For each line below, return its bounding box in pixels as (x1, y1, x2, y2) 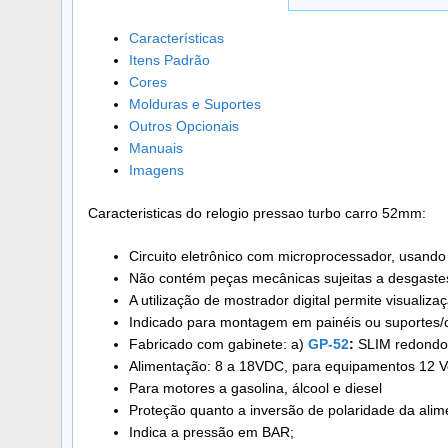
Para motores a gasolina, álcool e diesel (128, 380, 382, 397)
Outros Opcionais (128, 118, 239, 135)
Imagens (128, 162, 184, 179)
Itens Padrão (128, 52, 210, 69)
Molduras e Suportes (128, 96, 261, 113)
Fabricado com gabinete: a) (128, 336, 308, 353)
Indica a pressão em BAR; (128, 424, 294, 441)
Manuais (128, 140, 183, 157)
